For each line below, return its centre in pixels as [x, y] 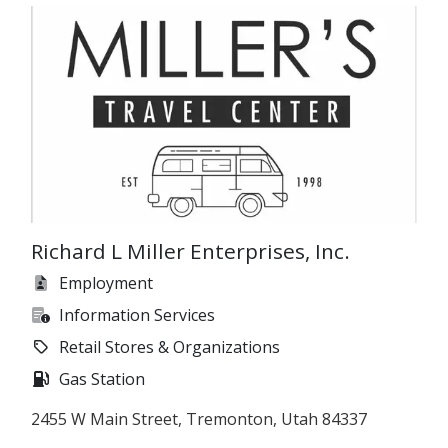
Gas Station [102, 379]
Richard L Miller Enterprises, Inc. [190, 251]
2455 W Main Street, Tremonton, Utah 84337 [199, 419]
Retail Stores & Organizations [169, 347]
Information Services [137, 315]
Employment [106, 283]
